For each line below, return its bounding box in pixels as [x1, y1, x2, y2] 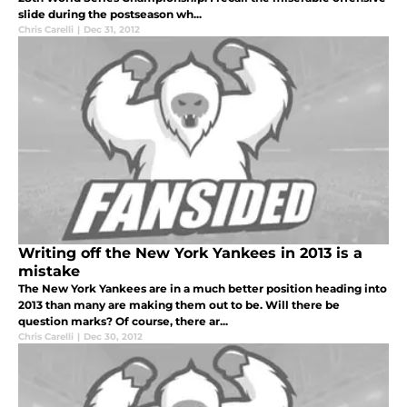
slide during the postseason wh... [18, 6, 202, 21]
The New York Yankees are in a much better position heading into [18, 281, 387, 295]
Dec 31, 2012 [84, 23, 140, 35]
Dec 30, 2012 [84, 330, 143, 342]
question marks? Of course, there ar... [18, 313, 228, 328]
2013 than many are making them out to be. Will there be [18, 297, 340, 312]
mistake [18, 262, 80, 280]
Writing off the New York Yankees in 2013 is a [18, 243, 362, 262]
